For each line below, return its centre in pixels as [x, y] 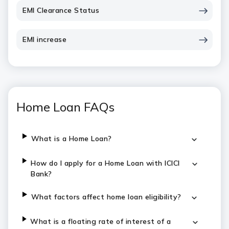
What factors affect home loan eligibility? [106, 197]
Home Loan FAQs [65, 107]
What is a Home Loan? [71, 139]
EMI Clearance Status [61, 10]
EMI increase [44, 39]
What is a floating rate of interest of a [101, 221]
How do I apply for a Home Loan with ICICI [105, 163]
